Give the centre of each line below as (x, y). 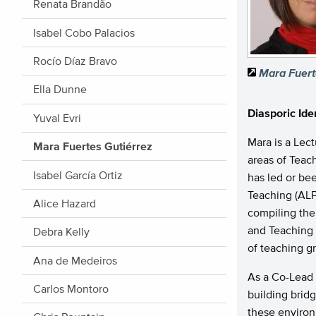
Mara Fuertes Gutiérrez (93, 146)
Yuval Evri (57, 117)
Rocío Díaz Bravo (75, 61)
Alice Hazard (65, 203)
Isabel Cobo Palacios (84, 32)
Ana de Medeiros (75, 260)
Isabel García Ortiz (78, 175)
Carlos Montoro (71, 289)
